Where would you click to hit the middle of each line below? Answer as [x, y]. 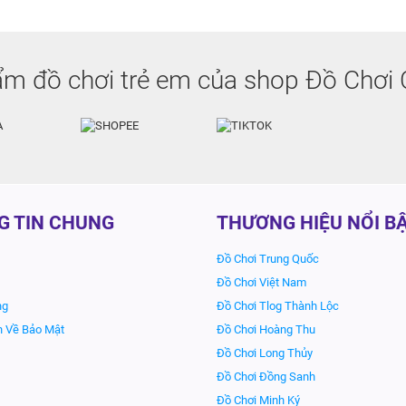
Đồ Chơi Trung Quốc [268, 259]
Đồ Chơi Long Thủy [265, 353]
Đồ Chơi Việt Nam [261, 282]
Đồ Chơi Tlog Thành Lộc [278, 306]
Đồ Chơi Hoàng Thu [266, 329]
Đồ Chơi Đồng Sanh [266, 377]
